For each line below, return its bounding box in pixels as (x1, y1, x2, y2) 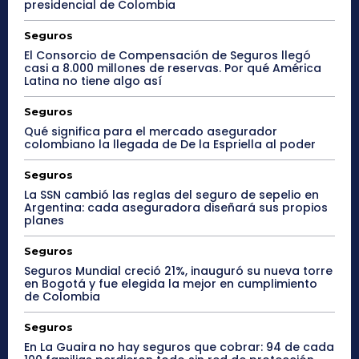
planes (24, 212, 64, 229)
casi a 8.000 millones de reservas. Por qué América (24, 60, 321, 77)
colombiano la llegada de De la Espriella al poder (24, 136, 316, 153)
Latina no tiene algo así (24, 73, 162, 90)
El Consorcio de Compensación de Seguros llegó (24, 47, 311, 64)
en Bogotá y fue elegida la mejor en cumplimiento (24, 276, 317, 292)
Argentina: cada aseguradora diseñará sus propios (24, 200, 328, 216)
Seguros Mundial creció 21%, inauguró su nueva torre (24, 263, 333, 280)
